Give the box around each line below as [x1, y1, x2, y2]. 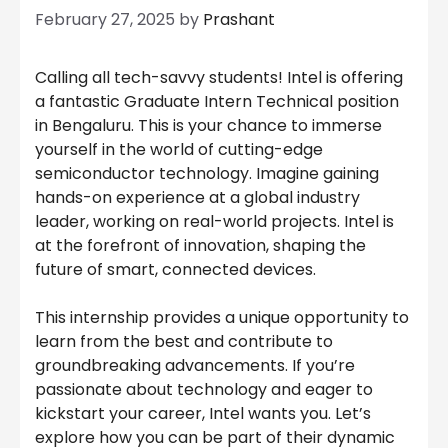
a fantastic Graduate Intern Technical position [35, 90, 399, 114]
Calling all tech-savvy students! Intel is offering [35, 66, 403, 90]
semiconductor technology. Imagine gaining [35, 162, 379, 186]
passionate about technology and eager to [35, 378, 373, 402]
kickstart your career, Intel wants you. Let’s [35, 402, 371, 426]
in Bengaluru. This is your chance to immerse [35, 114, 382, 138]
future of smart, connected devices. [35, 258, 316, 282]
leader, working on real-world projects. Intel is [35, 210, 394, 234]
